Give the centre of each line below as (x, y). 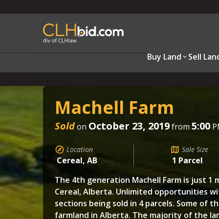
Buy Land (164, 57)
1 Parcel (187, 160)
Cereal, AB (77, 160)
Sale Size (195, 149)
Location (80, 149)
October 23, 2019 (129, 126)
